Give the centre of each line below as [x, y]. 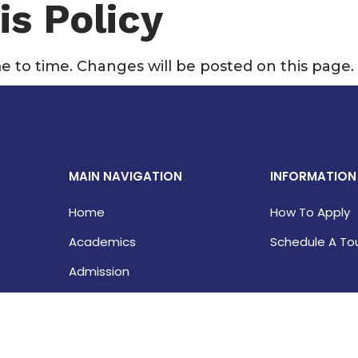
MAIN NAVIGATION [126, 176]
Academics [103, 241]
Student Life [105, 300]
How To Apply [310, 212]
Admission [99, 271]
